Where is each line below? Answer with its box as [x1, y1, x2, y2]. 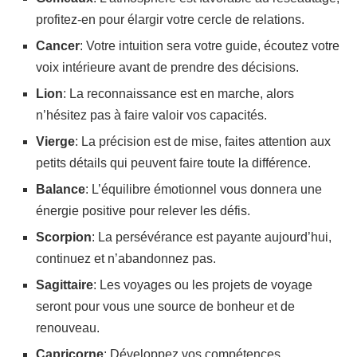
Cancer [36, 39, 80, 53]
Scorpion [36, 230, 92, 245]
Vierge [36, 135, 75, 149]
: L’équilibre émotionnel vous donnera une [85, 182, 322, 197]
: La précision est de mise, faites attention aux [75, 135, 331, 149]
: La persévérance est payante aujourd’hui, [92, 230, 331, 245]
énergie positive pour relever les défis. [36, 204, 250, 218]
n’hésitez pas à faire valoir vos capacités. [36, 108, 267, 123]
